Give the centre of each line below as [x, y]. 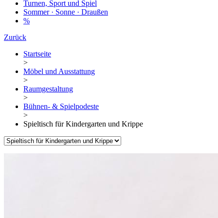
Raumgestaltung [48, 89]
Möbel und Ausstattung [59, 72]
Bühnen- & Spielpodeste [61, 107]
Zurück [15, 37]
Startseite [37, 54]
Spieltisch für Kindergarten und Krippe [83, 124]
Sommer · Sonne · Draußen [66, 12]
